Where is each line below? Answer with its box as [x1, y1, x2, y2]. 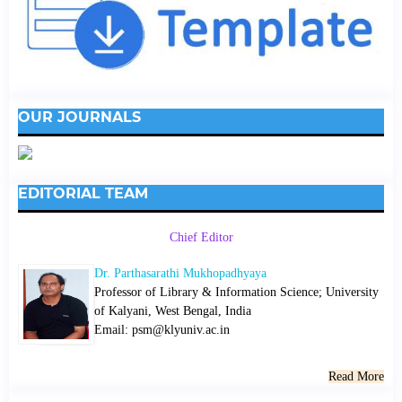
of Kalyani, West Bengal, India [93, 304, 251, 319]
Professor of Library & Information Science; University [93, 285, 379, 300]
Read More [328, 370, 385, 384]
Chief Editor [169, 231, 233, 245]
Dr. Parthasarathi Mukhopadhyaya [93, 267, 267, 281]
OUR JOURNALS [17, 108, 141, 126]
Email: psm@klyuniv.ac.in [93, 323, 230, 337]
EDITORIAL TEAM [17, 184, 148, 202]
